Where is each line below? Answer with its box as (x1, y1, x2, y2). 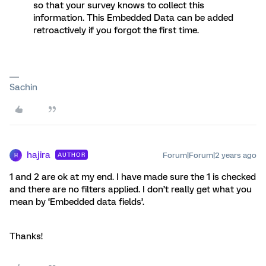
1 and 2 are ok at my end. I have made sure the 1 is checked (9, 172, 256, 183)
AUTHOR (58, 151, 85, 159)
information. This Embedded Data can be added (33, 12, 233, 24)
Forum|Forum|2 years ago (163, 151, 256, 160)
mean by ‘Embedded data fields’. (9, 197, 147, 208)
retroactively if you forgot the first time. (33, 25, 199, 36)
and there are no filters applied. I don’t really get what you (9, 184, 252, 195)
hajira (27, 150, 50, 161)
